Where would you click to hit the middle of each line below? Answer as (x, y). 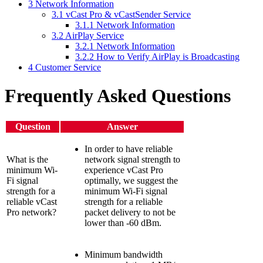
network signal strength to (132, 159)
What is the (27, 159)
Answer (122, 126)
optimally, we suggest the (131, 180)
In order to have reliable (129, 149)
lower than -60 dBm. (123, 222)
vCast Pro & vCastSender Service (128, 14)
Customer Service (68, 67)
